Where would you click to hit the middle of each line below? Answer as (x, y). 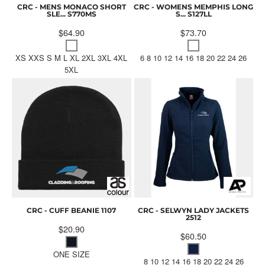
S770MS (82, 14)
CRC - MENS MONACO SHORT (71, 7)
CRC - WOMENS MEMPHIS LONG (194, 7)
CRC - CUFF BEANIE (63, 210)
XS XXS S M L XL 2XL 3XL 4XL (72, 58)
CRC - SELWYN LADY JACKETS (194, 210)
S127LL (199, 14)
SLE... (56, 14)
